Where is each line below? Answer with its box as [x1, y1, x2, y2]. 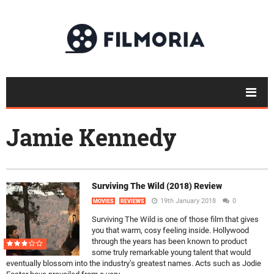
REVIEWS [120, 198, 144, 204]
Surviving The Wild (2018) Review [92, 181, 222, 191]
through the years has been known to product [92, 237, 247, 246]
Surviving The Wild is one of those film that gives [92, 215, 259, 224]
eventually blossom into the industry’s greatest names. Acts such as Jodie [6, 259, 261, 268]
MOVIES [93, 198, 114, 204]
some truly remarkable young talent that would [92, 248, 251, 257]
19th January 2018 [160, 197, 216, 205]
